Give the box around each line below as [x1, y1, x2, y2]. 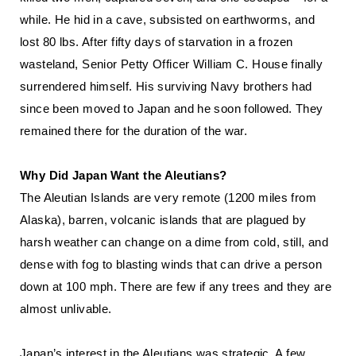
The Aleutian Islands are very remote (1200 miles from [20, 191, 316, 204]
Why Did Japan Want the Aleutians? [20, 168, 227, 182]
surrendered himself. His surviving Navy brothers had [20, 79, 312, 93]
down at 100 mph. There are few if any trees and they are [20, 280, 331, 293]
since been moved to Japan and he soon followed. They [20, 102, 323, 115]
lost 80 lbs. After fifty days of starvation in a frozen [20, 35, 293, 48]
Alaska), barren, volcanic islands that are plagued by [20, 213, 306, 226]
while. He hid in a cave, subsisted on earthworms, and [20, 13, 315, 26]
